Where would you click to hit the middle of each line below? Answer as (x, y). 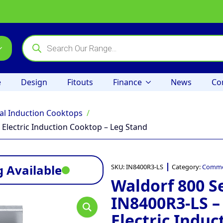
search (34, 46)
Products (39, 38)
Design (34, 82)
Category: (187, 167)
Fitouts (80, 82)
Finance (127, 82)
